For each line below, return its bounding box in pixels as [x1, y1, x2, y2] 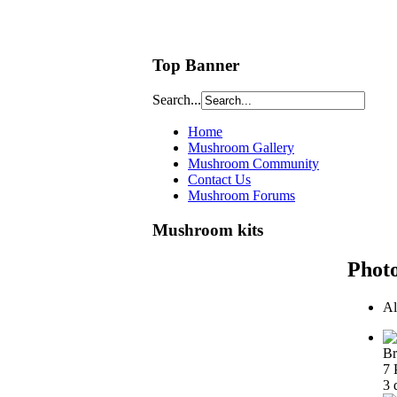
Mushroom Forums [188, 188, 295, 204]
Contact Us [188, 172, 251, 188]
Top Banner [152, 55, 239, 74]
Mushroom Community [188, 156, 319, 172]
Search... [152, 92, 201, 108]
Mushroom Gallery [188, 140, 294, 156]
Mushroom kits [152, 221, 263, 240]
